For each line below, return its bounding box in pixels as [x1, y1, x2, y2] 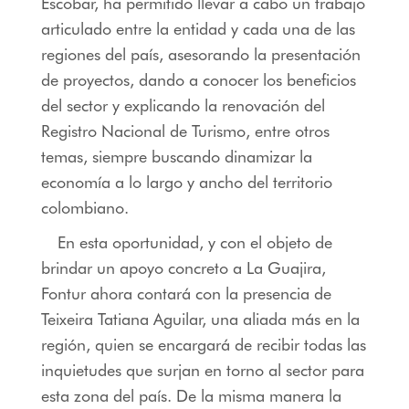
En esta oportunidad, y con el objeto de [57, 232, 332, 252]
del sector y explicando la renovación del [40, 95, 325, 115]
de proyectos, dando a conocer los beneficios [40, 69, 356, 89]
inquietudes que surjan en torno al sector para [40, 360, 364, 380]
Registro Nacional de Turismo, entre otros [40, 121, 330, 141]
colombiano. [40, 197, 129, 217]
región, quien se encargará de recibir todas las [40, 334, 366, 354]
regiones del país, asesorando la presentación [40, 44, 361, 64]
